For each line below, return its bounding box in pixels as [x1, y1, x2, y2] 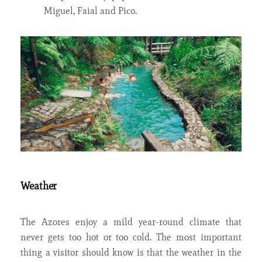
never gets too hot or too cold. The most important [20, 232, 242, 243]
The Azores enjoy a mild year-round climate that [20, 216, 242, 228]
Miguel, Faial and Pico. [44, 5, 137, 16]
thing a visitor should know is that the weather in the [20, 247, 242, 258]
